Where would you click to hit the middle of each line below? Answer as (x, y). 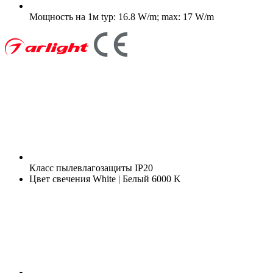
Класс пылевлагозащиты (81, 168)
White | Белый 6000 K (136, 179)
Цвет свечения (60, 179)
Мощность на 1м (64, 16)
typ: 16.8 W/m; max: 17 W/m (156, 16)
